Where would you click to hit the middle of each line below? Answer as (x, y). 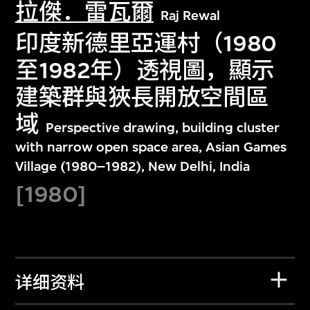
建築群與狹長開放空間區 (142, 98)
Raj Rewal (191, 16)
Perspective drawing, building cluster (162, 128)
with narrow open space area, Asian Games (151, 147)
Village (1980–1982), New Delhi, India (133, 167)
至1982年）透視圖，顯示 (145, 71)
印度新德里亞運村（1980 (146, 44)
